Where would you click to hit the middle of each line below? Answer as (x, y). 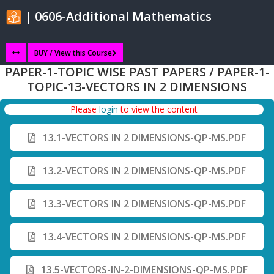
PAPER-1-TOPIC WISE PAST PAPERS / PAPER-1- (137, 72)
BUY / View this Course (73, 53)
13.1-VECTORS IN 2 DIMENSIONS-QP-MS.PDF (143, 138)
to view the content (158, 109)
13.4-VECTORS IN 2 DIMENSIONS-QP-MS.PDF (143, 237)
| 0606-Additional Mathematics (117, 16)
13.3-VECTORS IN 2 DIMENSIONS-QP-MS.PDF (143, 204)
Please (85, 109)
